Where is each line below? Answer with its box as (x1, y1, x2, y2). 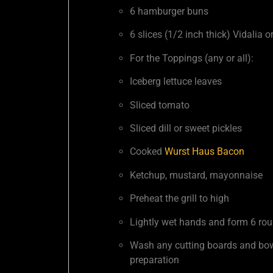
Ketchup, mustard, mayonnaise (130, 169, 263, 181)
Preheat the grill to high (130, 193, 229, 205)
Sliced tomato (130, 99, 190, 111)
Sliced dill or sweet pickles (130, 122, 242, 134)
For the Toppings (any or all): (130, 52, 253, 64)
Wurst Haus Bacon (165, 146, 244, 158)
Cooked (130, 146, 165, 158)
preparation (130, 253, 179, 266)
